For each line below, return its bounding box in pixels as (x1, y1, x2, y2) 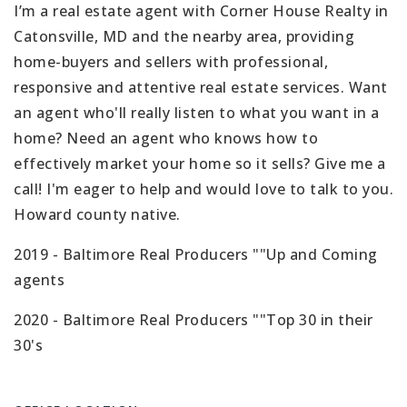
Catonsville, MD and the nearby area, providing (14, 25, 354, 46)
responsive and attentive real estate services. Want (14, 76, 388, 97)
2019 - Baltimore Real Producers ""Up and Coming (14, 243, 378, 264)
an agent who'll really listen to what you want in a (14, 102, 380, 123)
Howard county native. (14, 203, 181, 224)
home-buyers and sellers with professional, (14, 51, 328, 72)
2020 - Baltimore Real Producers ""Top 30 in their (14, 309, 373, 330)
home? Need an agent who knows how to (14, 127, 318, 148)
